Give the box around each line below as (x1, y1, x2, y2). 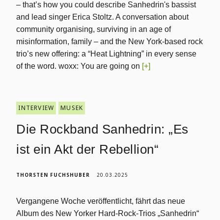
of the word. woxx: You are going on (16, 62, 142, 70)
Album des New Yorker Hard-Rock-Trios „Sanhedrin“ (16, 209, 199, 218)
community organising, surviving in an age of (16, 25, 171, 33)
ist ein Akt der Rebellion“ (16, 142, 159, 157)
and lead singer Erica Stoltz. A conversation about (16, 13, 189, 21)
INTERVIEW (18, 104, 55, 112)
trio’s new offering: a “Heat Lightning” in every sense (16, 50, 197, 58)
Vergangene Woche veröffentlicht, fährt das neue (16, 197, 186, 205)
